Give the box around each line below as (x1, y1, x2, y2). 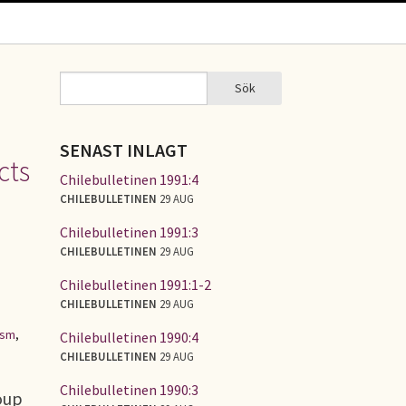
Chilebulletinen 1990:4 (60, 327, 198, 346)
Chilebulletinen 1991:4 (60, 169, 198, 188)
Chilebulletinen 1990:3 (60, 380, 198, 399)
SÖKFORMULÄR (60, 87, 183, 110)
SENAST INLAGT (60, 139, 188, 161)
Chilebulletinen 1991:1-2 (60, 275, 211, 294)
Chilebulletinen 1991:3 (60, 222, 198, 241)
